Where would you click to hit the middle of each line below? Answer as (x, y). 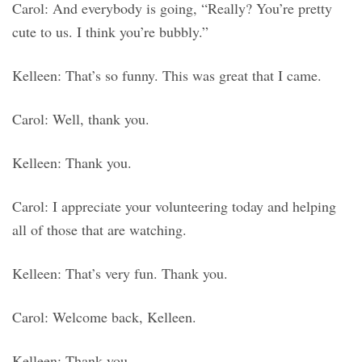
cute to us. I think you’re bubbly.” (110, 32)
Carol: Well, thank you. (81, 119)
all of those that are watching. (99, 230)
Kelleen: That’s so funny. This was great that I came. (167, 76)
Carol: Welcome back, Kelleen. (104, 317)
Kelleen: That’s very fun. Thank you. (120, 274)
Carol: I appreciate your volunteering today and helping (174, 206)
